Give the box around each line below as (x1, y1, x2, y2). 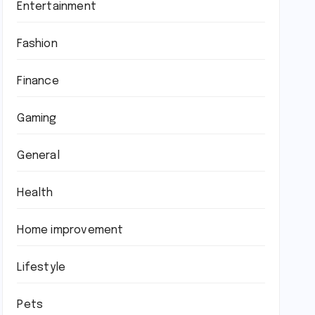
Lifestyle (17, 262, 66, 274)
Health (17, 187, 53, 199)
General (17, 150, 60, 162)
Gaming (17, 112, 57, 124)
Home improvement (17, 224, 124, 236)
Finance (17, 75, 59, 87)
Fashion (17, 38, 58, 50)
